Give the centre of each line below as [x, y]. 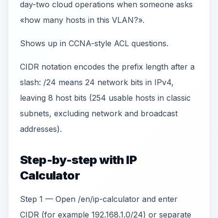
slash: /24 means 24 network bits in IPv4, [97, 82]
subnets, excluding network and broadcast [99, 113]
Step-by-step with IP [78, 160]
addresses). [41, 129]
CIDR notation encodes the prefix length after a [107, 67]
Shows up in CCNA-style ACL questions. [94, 43]
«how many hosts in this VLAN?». [82, 20]
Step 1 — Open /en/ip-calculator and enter [99, 199]
